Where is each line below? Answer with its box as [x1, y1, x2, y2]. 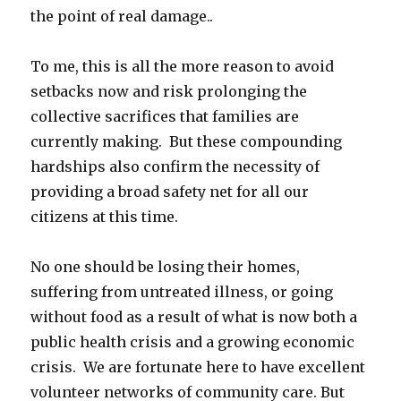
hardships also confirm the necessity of [30, 158, 320, 176]
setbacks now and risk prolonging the [30, 82, 308, 101]
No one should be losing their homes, [30, 258, 301, 277]
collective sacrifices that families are [30, 107, 300, 126]
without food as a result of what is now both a [30, 308, 358, 327]
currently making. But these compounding [30, 132, 343, 151]
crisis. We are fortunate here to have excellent [30, 358, 366, 377]
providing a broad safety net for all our [30, 183, 310, 201]
